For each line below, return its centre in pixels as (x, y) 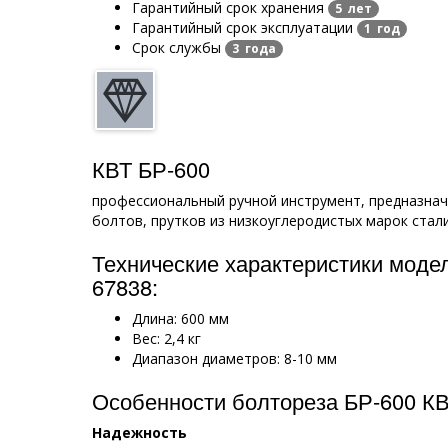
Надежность (139, 433)
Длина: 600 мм (180, 319)
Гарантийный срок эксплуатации (244, 27)
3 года (254, 49)
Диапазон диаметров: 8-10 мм (234, 359)
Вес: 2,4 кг (166, 339)
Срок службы (178, 47)
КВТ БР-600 (151, 169)
